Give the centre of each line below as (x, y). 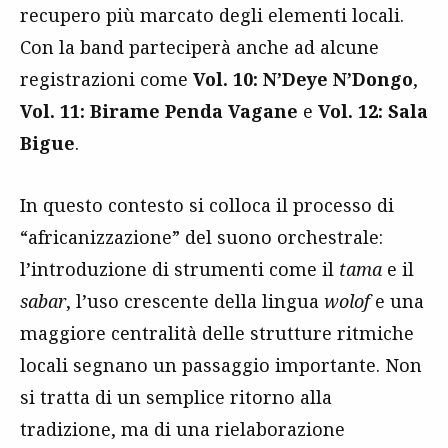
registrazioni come (106, 78)
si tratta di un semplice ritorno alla (176, 396)
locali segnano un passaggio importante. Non (221, 364)
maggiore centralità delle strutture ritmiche (217, 332)
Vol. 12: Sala (373, 110)
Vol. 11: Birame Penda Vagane (159, 110)
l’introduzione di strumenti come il (179, 268)
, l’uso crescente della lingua (195, 300)
